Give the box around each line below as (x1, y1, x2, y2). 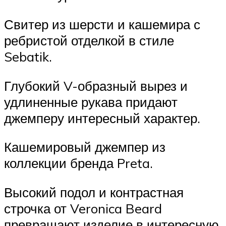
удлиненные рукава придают (4, 93, 178, 110)
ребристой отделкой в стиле (4, 32, 174, 48)
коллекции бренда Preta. (4, 155, 153, 172)
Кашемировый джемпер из (4, 139, 165, 155)
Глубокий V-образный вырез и (4, 77, 188, 94)
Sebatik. (4, 48, 52, 65)
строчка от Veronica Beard (4, 200, 162, 216)
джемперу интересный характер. (4, 109, 200, 126)
